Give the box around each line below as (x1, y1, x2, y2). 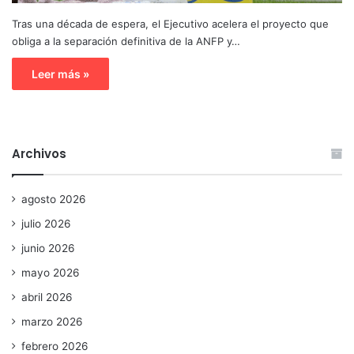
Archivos (12, 145, 66, 162)
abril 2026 (21, 290, 73, 303)
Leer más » (32, 66, 89, 81)
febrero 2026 (21, 339, 88, 352)
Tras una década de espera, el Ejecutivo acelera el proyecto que (12, 17, 329, 30)
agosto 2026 (21, 192, 86, 205)
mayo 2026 (21, 265, 80, 279)
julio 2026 (21, 217, 71, 230)
